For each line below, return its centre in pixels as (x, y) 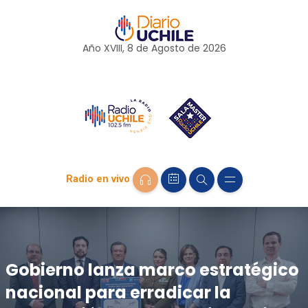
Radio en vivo (98, 179)
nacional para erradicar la (118, 292)
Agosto (168, 48)
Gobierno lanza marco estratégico (152, 269)
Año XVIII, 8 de (117, 48)
